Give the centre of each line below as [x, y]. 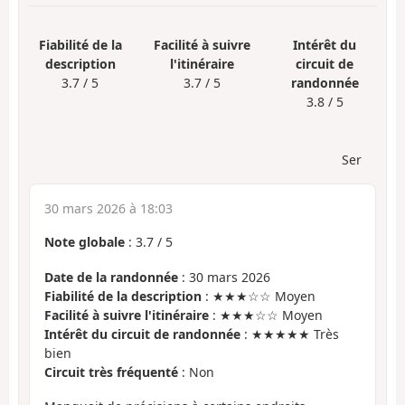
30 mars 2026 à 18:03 [108, 209]
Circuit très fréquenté [111, 372]
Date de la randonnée [111, 277]
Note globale [85, 242]
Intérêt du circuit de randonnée [142, 334]
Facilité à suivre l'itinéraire [127, 315]
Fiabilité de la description [123, 296]
